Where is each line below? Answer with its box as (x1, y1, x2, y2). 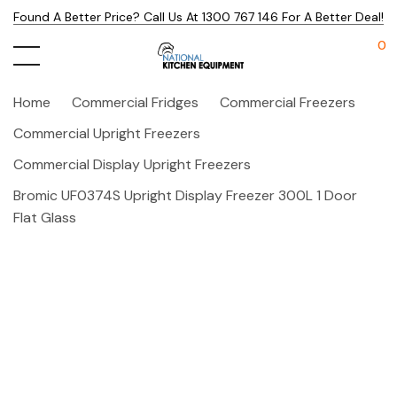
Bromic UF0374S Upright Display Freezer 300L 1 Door (13, 186, 357, 205)
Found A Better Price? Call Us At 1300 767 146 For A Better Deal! (13, 9, 384, 25)
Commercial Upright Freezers (13, 124, 200, 143)
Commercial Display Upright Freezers (13, 155, 251, 174)
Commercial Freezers (220, 93, 355, 112)
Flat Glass (13, 208, 76, 227)
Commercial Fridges (72, 93, 198, 112)
